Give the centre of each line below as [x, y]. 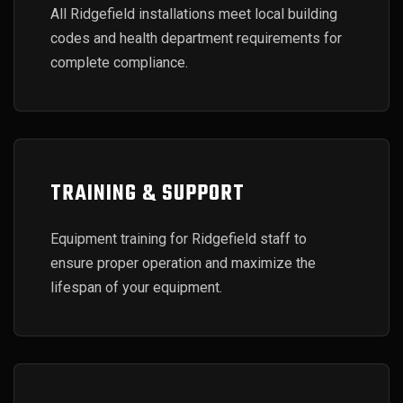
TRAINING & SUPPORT [148, 194]
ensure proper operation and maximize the [183, 263]
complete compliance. [119, 63]
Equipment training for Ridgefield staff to [179, 239]
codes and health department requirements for [196, 38]
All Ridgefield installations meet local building [194, 14]
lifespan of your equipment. [136, 287]
